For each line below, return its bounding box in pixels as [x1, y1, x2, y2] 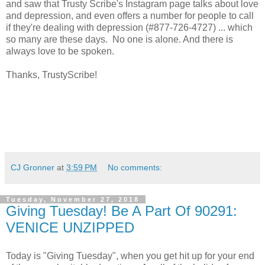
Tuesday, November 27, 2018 [6, 195, 140, 203]
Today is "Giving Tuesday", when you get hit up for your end [6, 250, 254, 261]
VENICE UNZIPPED [6, 219, 134, 235]
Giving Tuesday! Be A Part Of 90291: [6, 202, 237, 219]
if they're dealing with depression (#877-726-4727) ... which [6, 22, 253, 33]
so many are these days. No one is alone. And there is [6, 34, 233, 44]
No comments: [108, 162, 163, 172]
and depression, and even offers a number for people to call [6, 10, 254, 21]
